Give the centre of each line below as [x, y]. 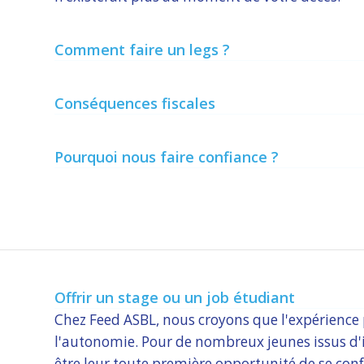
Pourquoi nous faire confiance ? [166, 157]
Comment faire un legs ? [142, 50]
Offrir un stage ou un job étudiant [174, 297]
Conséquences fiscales [134, 104]
